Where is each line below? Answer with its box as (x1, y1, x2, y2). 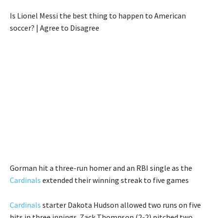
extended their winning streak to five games (41, 175, 189, 185)
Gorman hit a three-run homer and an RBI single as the (10, 163, 192, 173)
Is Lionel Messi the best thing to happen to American (10, 10, 186, 20)
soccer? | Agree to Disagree (10, 22, 99, 33)
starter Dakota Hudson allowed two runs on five (41, 200, 201, 210)
